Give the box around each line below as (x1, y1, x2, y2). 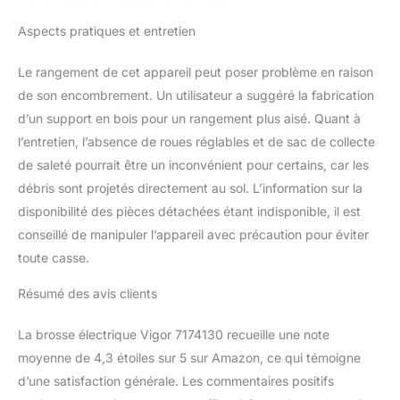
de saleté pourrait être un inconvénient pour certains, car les (18, 157, 369, 173)
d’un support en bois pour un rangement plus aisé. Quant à (18, 111, 361, 127)
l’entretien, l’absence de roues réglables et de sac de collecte (18, 134, 375, 150)
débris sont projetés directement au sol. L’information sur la (18, 180, 362, 196)
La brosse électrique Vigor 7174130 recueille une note (18, 327, 329, 343)
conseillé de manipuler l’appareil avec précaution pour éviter (18, 227, 369, 243)
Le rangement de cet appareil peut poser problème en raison (18, 64, 373, 80)
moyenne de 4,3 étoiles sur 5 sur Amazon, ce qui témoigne (18, 350, 361, 366)
